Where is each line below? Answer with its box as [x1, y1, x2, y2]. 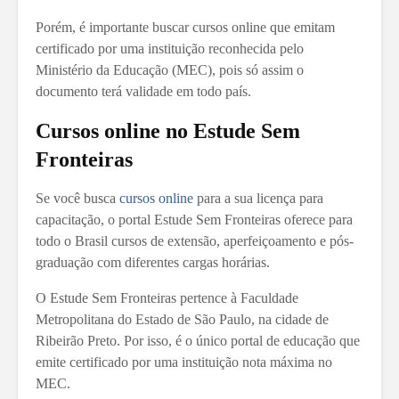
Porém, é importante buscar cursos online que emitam [36, 19, 335, 35]
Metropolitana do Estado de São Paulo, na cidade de [36, 311, 329, 327]
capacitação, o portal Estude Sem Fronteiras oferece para [36, 211, 353, 227]
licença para [256, 190, 323, 206]
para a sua [193, 190, 253, 206]
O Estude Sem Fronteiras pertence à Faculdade [36, 289, 298, 305]
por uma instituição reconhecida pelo [98, 40, 304, 56]
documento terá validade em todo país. [36, 83, 251, 99]
